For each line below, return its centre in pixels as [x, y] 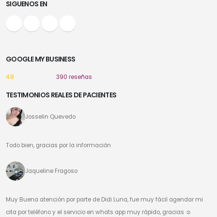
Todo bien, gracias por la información [58, 145]
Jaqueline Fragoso [51, 171]
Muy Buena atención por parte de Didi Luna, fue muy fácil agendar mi [104, 199]
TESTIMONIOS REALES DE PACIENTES [61, 95]
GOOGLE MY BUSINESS [41, 59]
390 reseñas [74, 77]
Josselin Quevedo [50, 116]
